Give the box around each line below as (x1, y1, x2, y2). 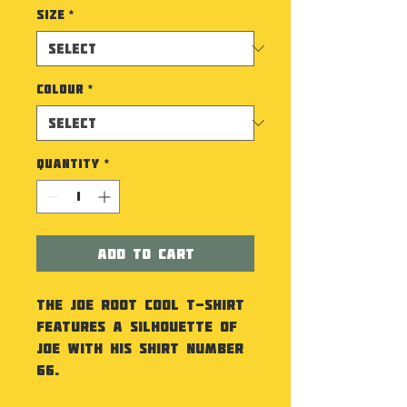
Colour (36, 81, 84, 96)
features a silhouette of (36, 317, 237, 334)
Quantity (36, 155, 100, 171)
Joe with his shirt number (36, 339, 243, 356)
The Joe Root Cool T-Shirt (36, 295, 244, 313)
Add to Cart (96, 244, 194, 262)
